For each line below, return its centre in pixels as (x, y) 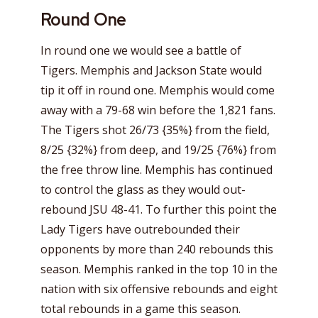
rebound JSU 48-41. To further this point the (159, 209)
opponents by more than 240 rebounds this (157, 249)
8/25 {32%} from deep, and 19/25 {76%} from (158, 149)
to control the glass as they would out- (143, 189)
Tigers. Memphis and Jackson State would (151, 70)
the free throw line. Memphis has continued (157, 169)
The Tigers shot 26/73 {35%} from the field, (155, 130)
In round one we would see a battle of (141, 50)
